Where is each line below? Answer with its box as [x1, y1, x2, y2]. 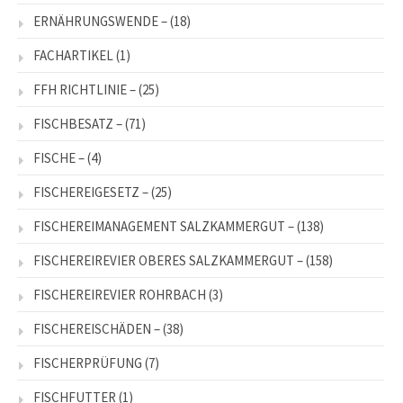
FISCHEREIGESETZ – [33, 184, 148, 201]
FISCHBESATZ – [33, 115, 122, 133]
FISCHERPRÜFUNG [33, 354, 142, 372]
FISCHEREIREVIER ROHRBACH [33, 286, 206, 304]
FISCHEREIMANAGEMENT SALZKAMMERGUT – [33, 218, 294, 236]
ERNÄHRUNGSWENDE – [33, 13, 167, 31]
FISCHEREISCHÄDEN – [33, 320, 160, 338]
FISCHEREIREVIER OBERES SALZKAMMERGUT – [33, 252, 303, 270]
